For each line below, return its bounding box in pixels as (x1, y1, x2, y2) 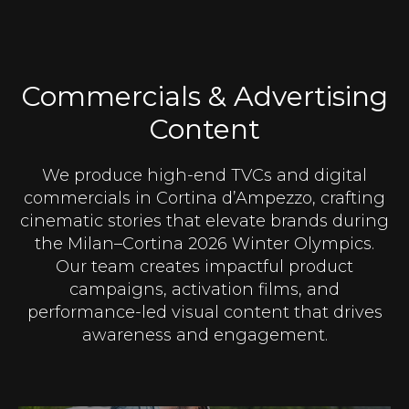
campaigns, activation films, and (69, 279, 340, 299)
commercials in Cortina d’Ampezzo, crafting (24, 188, 385, 208)
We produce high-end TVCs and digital (42, 165, 367, 185)
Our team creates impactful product (56, 257, 353, 277)
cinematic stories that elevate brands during (20, 211, 389, 231)
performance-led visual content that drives (26, 302, 383, 322)
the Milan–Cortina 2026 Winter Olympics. (35, 234, 374, 254)
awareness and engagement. (81, 325, 328, 345)
